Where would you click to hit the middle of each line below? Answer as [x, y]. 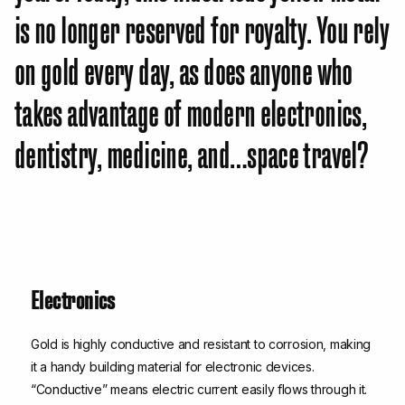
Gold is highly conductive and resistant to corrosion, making [201, 344]
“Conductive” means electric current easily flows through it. [199, 390]
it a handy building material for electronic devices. [173, 367]
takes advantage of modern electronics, [191, 110]
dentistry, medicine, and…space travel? [192, 152]
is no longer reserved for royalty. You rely [202, 27]
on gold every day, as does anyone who [184, 69]
